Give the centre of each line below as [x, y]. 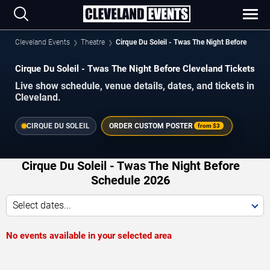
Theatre [93, 42]
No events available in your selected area [89, 235]
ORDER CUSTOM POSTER [151, 126]
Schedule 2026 [130, 180]
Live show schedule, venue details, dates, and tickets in [135, 86]
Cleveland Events [42, 42]
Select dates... [42, 205]
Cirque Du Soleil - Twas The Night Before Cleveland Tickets [135, 69]
